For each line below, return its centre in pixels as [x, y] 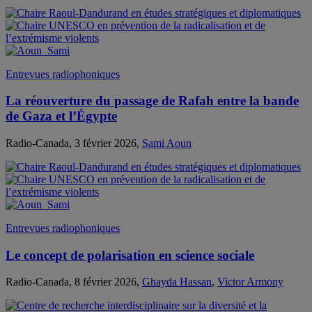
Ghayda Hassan [177, 282]
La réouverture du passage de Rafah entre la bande [152, 101]
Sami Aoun [167, 143]
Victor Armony [250, 282]
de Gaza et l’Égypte [61, 116]
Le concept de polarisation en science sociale [130, 255]
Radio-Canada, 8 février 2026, [74, 282]
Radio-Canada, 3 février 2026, [74, 143]
